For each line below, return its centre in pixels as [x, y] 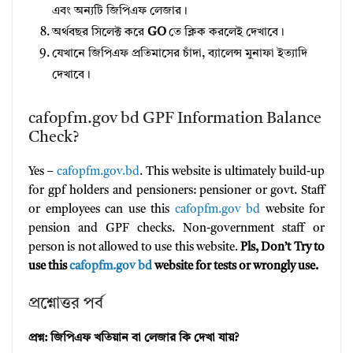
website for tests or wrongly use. [235, 267]
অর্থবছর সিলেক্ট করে [98, 33]
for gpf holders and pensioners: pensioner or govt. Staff [176, 191]
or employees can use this [102, 210]
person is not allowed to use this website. [135, 248]
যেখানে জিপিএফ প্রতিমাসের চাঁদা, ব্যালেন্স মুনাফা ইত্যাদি [180, 54]
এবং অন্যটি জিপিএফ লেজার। [120, 12]
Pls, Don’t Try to [283, 248]
